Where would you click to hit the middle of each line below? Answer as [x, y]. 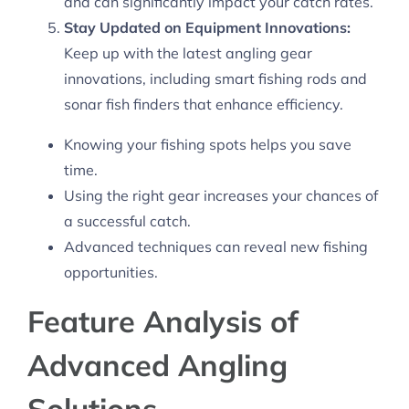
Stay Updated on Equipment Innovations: [207, 28]
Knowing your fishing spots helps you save [208, 145]
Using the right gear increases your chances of [221, 196]
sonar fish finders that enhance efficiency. [204, 105]
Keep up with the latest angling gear [188, 53]
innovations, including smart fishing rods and [215, 79]
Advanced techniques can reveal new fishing [216, 247]
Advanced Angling [157, 365]
